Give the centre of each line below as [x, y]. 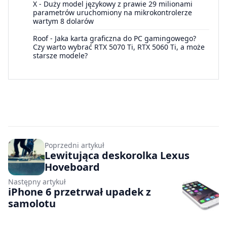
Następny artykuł [37, 182]
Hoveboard [72, 167]
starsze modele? [60, 56]
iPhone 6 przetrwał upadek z [80, 192]
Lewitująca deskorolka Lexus [117, 156]
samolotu [32, 204]
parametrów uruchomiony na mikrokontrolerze [112, 13]
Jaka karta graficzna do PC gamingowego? [125, 39]
